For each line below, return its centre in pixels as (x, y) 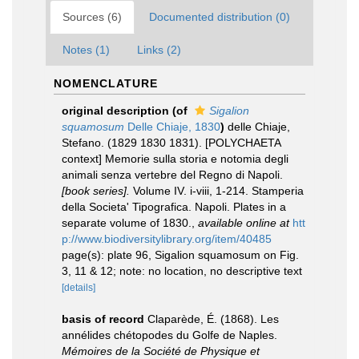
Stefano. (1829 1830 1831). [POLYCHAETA (171, 143)
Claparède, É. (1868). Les (213, 319)
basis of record (103, 319)
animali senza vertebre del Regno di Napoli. (172, 175)
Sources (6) (92, 17)
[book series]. (96, 191)
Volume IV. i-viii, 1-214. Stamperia (217, 191)
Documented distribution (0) (220, 17)
